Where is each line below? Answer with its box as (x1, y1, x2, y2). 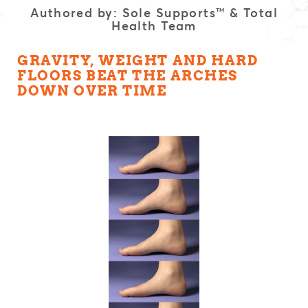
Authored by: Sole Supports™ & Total (30, 4, 278, 21)
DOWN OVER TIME (17, 82, 167, 99)
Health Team (111, 17, 197, 34)
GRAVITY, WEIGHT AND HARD (17, 52, 258, 69)
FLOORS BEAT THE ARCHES (17, 67, 238, 84)
